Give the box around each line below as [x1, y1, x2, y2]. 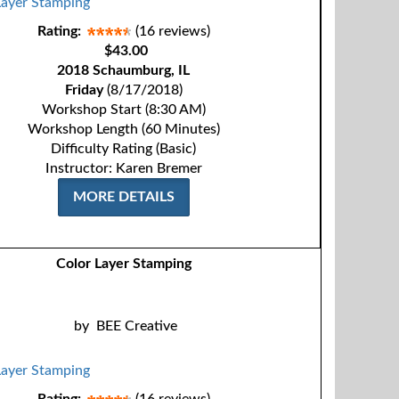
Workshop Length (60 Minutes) [27, 122, 220, 136]
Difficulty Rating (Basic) [51, 142, 197, 156]
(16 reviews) [134, 24, 210, 38]
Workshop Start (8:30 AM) [41, 102, 206, 117]
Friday [64, 83, 103, 97]
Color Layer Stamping [56, 256, 192, 271]
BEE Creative [96, 319, 178, 333]
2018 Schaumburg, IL [57, 63, 191, 77]
